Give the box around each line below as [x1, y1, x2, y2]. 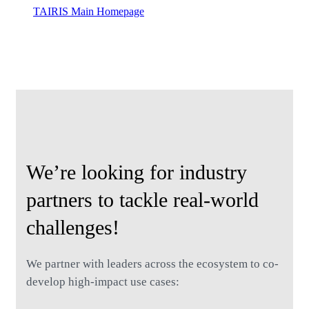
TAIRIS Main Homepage [33, 6, 144, 17]
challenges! [26, 216, 119, 239]
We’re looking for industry [26, 161, 247, 183]
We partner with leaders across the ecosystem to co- [26, 257, 279, 270]
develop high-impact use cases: [26, 275, 179, 288]
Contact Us [33, 18, 82, 30]
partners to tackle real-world [26, 188, 259, 211]
